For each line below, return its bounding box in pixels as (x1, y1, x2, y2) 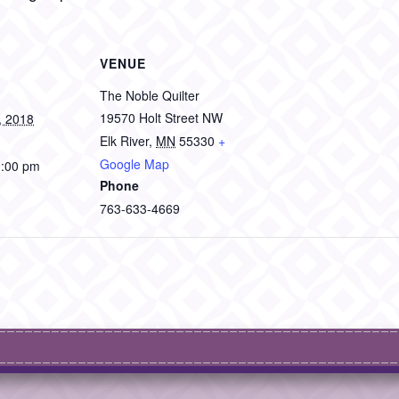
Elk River (100, 132, 149, 150)
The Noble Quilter (100, 86, 199, 104)
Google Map (100, 155, 169, 173)
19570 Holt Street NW (100, 109, 223, 126)
